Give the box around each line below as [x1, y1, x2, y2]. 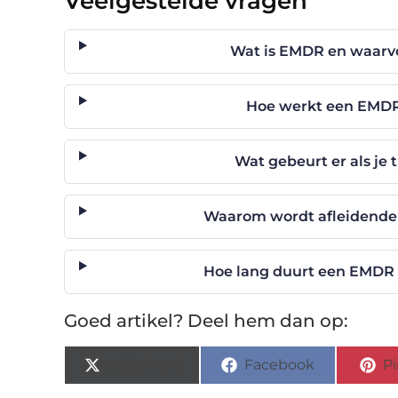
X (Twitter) [107, 355, 180, 373]
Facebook [244, 355, 315, 373]
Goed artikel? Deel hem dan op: [64, 309, 348, 331]
